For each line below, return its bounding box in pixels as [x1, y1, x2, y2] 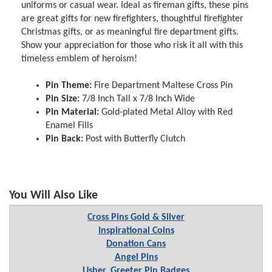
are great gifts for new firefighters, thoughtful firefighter [21, 13, 244, 24]
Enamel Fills [46, 120, 93, 131]
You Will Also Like [9, 189, 98, 202]
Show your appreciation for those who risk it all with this [21, 40, 243, 50]
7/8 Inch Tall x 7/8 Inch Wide [80, 93, 195, 104]
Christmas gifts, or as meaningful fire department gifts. [21, 27, 239, 37]
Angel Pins [114, 253, 158, 263]
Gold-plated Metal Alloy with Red [99, 107, 233, 117]
